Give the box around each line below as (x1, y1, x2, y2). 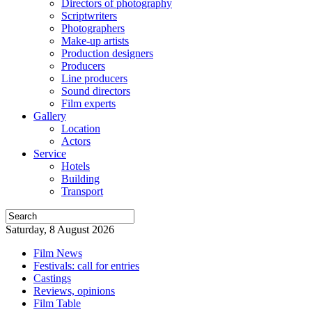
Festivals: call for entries (33, 260, 139, 272)
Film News (33, 247, 82, 259)
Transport (61, 185, 103, 197)
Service (33, 148, 66, 159)
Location (61, 123, 100, 134)
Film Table (33, 297, 81, 309)
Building (61, 173, 100, 185)
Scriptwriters (61, 10, 117, 22)
